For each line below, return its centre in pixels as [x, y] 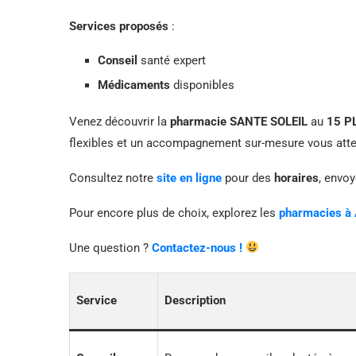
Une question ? [110, 248]
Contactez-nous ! [197, 248]
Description [195, 300]
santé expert [172, 60]
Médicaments [134, 85]
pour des [248, 178]
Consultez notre [113, 178]
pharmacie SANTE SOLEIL [239, 121]
